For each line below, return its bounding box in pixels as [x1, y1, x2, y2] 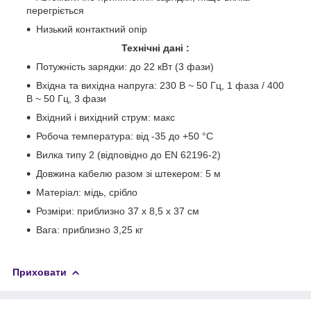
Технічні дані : [121, 42, 190, 53]
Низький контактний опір [36, 23, 147, 35]
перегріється [26, 4, 84, 16]
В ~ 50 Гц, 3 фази [26, 92, 106, 104]
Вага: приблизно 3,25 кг [36, 224, 143, 235]
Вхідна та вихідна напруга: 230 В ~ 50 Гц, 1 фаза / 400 [36, 79, 284, 91]
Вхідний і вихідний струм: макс [36, 111, 175, 123]
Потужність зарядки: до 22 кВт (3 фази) [36, 60, 214, 72]
